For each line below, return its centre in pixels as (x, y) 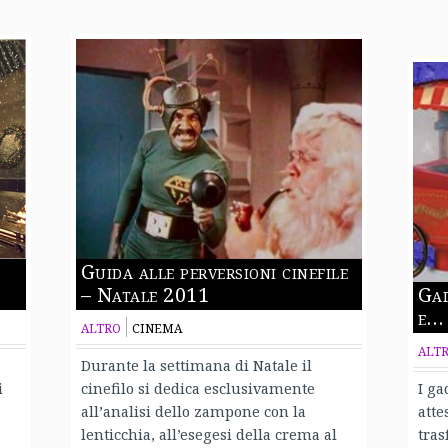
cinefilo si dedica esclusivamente (197, 387)
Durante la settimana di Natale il (196, 364)
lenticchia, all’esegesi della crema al (208, 433)
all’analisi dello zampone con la (193, 410)
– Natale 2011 (144, 294)
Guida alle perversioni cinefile (214, 271)
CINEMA (156, 328)
